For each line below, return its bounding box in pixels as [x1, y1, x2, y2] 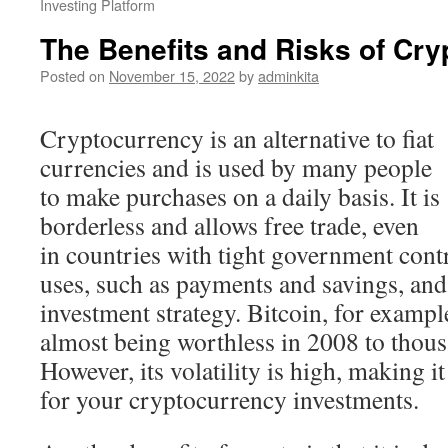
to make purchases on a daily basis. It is [40, 179, 440, 213]
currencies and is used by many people [40, 150, 432, 184]
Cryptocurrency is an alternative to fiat [40, 121, 434, 155]
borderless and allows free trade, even [40, 208, 419, 242]
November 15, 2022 [109, 65, 235, 86]
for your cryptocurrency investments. [40, 382, 419, 416]
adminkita [258, 65, 319, 86]
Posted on [40, 65, 105, 86]
